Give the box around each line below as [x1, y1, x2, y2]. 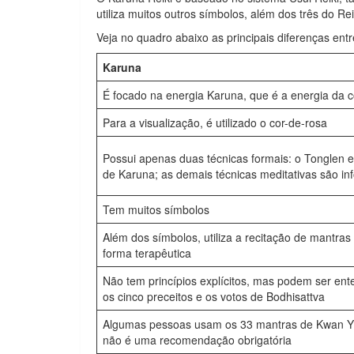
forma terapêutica [103, 245, 191, 261]
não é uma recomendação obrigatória [103, 332, 292, 348]
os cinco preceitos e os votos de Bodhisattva [103, 288, 325, 304]
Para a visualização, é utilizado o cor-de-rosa [103, 115, 327, 130]
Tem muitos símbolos [103, 201, 209, 217]
